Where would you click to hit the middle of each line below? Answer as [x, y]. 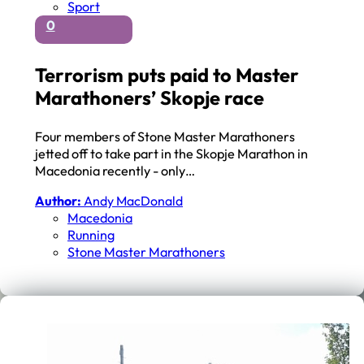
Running [91, 234]
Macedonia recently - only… [115, 170]
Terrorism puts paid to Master [167, 74]
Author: [58, 200]
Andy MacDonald [132, 200]
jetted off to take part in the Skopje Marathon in [172, 153]
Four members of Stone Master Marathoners [165, 136]
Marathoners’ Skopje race [150, 97]
